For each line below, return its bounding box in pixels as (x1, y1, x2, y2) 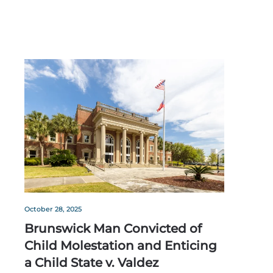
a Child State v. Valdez (24, 255, 158, 271)
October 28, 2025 (24, 205, 82, 214)
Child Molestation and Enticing (24, 238, 217, 253)
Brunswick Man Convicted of (24, 221, 202, 236)
